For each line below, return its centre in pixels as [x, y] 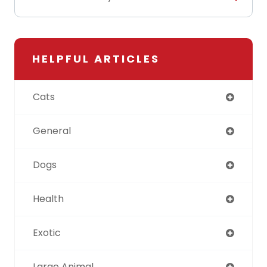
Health [48, 198]
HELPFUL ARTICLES [96, 58]
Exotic [47, 232]
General [52, 131]
